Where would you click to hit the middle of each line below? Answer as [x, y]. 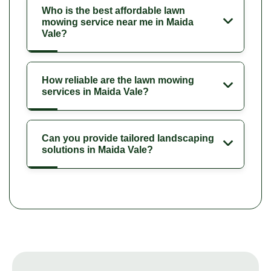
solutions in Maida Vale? [97, 149]
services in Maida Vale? [95, 91]
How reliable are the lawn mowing [118, 80]
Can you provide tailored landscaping [128, 138]
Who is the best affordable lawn [113, 10]
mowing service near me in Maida [118, 22]
